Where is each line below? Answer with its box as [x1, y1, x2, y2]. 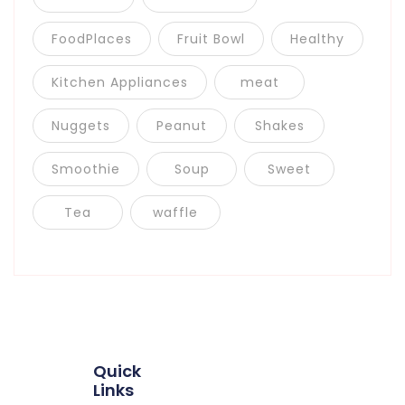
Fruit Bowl [177, 30, 245, 49]
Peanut [156, 117, 207, 136]
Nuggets [52, 117, 110, 136]
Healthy [290, 30, 344, 49]
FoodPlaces [52, 30, 132, 49]
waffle [153, 203, 198, 222]
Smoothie [52, 160, 120, 179]
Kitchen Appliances [52, 73, 188, 92]
